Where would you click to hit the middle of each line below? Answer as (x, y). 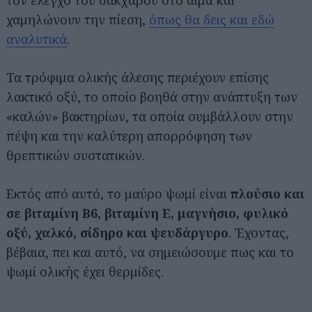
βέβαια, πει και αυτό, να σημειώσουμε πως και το (150, 252)
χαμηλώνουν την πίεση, (78, 19)
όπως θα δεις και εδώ (212, 19)
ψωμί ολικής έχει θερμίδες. (85, 272)
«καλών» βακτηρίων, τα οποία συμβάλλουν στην (150, 116)
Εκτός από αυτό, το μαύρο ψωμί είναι (118, 194)
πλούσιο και (267, 194)
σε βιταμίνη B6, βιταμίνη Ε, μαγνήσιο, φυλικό (147, 213)
